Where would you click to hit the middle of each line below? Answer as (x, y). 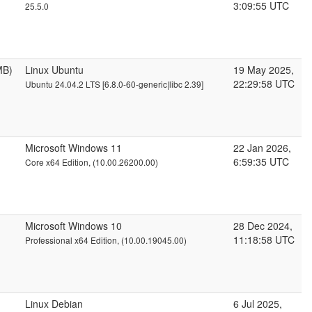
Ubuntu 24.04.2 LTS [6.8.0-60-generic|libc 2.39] (114, 84)
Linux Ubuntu (54, 70)
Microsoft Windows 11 (73, 148)
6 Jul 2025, (258, 304)
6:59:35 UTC (261, 162)
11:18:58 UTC (264, 240)
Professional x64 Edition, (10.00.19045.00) (106, 240)
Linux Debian (54, 304)
